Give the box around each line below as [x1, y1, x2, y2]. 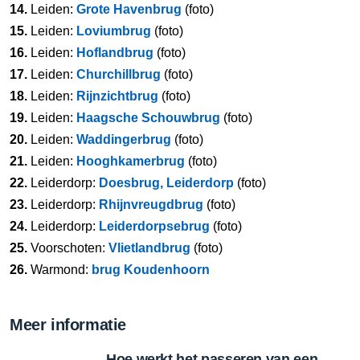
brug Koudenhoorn [92, 262, 210, 276]
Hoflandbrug [76, 45, 153, 59]
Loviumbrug [76, 23, 151, 38]
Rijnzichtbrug [76, 88, 158, 103]
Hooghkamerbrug [76, 153, 185, 168]
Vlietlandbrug [108, 240, 190, 255]
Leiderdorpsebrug [99, 219, 210, 233]
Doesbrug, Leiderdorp [99, 175, 234, 190]
